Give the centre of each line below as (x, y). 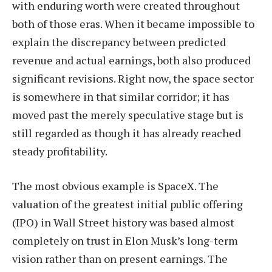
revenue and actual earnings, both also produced (131, 60)
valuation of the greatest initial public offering (127, 204)
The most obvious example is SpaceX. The (115, 186)
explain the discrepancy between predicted (119, 42)
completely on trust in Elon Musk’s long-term (125, 241)
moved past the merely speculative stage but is (128, 114)
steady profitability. (60, 151)
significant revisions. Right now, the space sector (133, 78)
